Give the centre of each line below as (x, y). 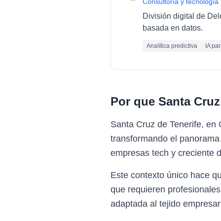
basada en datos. (173, 28)
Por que (134, 101)
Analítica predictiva (172, 46)
